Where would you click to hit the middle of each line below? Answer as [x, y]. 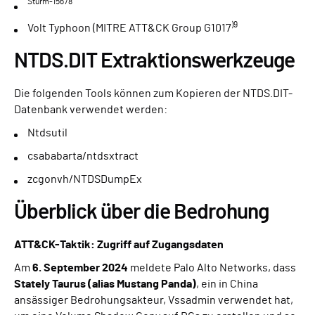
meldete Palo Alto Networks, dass [212, 268]
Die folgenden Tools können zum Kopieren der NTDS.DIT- [153, 94]
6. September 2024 [80, 268]
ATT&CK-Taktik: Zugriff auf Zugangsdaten [119, 245]
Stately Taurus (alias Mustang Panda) [105, 284]
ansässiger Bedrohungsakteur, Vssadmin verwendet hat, [154, 301]
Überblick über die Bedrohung [141, 213]
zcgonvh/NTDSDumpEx [85, 180]
